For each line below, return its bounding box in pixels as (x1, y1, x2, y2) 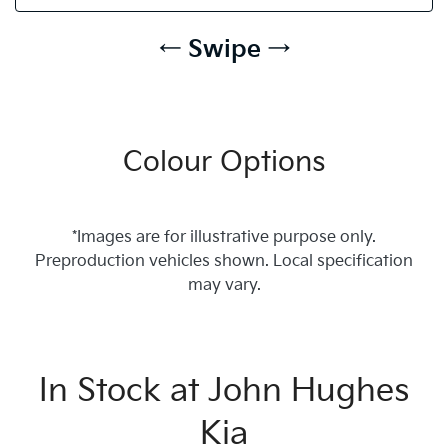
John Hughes (208, 372, 409, 411)
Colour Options (122, 146, 326, 179)
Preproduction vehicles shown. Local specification (35, 252, 413, 271)
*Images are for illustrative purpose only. (72, 228, 376, 247)
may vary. (187, 276, 261, 295)
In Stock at (39, 372, 208, 411)
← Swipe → (158, 35, 290, 64)
